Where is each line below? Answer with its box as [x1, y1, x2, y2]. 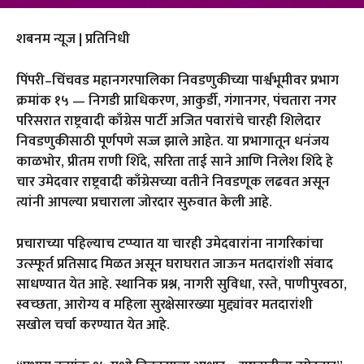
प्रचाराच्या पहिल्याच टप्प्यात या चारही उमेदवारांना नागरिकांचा [16, 232, 323, 255]
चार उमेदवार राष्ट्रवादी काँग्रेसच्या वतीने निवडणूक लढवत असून [16, 170, 330, 193]
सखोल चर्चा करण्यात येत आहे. [16, 313, 170, 336]
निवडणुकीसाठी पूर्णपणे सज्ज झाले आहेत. [16, 129, 227, 153]
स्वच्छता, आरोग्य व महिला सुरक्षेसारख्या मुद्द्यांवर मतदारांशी [16, 292, 313, 316]
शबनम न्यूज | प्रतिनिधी [16, 27, 130, 50]
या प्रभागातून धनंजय [227, 129, 329, 153]
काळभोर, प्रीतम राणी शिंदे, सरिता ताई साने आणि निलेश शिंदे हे [16, 149, 333, 173]
